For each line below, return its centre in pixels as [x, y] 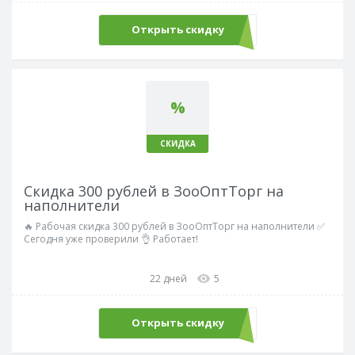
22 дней [168, 278]
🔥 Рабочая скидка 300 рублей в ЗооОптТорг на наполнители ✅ [174, 226]
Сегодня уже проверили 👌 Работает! [111, 239]
